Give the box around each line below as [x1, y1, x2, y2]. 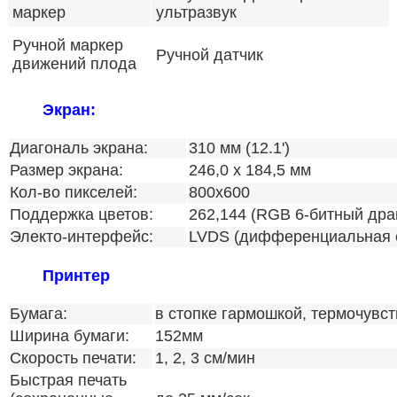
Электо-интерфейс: [10, 228, 153, 246]
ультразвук [156, 3, 237, 21]
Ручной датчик [156, 45, 263, 64]
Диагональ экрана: [10, 139, 148, 158]
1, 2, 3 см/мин [155, 348, 255, 367]
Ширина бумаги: [10, 326, 129, 345]
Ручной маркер [12, 35, 123, 54]
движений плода [12, 54, 136, 73]
